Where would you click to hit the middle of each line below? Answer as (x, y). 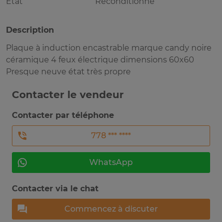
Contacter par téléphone (63, 115)
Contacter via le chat (55, 189)
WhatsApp (111, 163)
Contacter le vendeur (68, 95)
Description (30, 30)
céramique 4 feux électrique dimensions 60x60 (100, 60)
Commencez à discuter (111, 209)
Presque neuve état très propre (68, 72)
